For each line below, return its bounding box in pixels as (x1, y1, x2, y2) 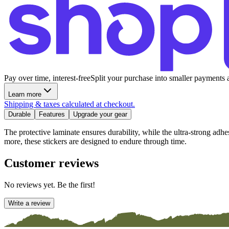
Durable (8, 110, 31, 118)
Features (39, 110, 65, 118)
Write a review (8, 199, 50, 207)
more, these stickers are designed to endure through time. (4, 136, 187, 146)
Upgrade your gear (73, 110, 127, 118)
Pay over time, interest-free (4, 73, 90, 82)
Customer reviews (4, 156, 99, 170)
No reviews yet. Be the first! (4, 180, 95, 189)
